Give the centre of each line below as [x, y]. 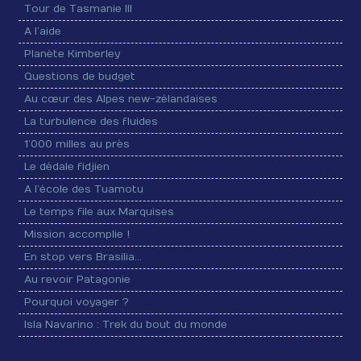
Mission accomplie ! [77, 234]
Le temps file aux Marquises [100, 212]
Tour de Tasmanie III [79, 8]
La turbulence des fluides [91, 121]
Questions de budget [80, 76]
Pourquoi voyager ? [77, 302]
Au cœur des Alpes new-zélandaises [121, 99]
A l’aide [43, 31]
